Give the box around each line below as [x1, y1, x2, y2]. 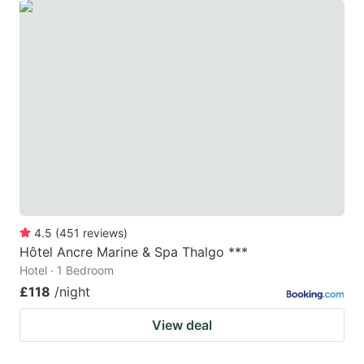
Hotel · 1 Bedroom [19, 262, 114, 277]
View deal [152, 316, 212, 333]
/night [54, 283, 90, 300]
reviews [83, 225, 123, 240]
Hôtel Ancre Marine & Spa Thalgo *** [19, 243, 248, 260]
